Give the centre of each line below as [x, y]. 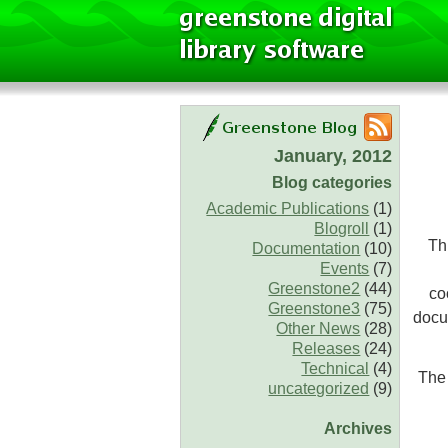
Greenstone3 [314, 309]
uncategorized [319, 389]
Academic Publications [288, 209]
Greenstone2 [314, 289]
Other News [318, 329]
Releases [326, 349]
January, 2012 [333, 155]
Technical [335, 369]
